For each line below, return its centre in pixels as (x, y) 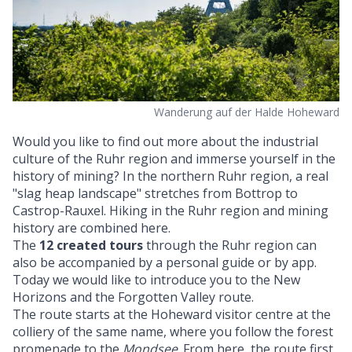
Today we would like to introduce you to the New (156, 279)
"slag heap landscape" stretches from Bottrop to (155, 193)
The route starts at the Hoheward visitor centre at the (172, 314)
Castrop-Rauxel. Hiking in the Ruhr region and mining (170, 210)
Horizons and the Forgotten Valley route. (133, 297)
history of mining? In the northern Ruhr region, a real (170, 176)
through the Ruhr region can (230, 245)
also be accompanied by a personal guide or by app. (165, 262)
